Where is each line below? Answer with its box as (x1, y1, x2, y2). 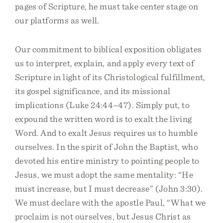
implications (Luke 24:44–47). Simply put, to (15, 100, 190, 110)
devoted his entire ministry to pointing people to (15, 155, 200, 166)
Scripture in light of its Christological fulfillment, (15, 72, 206, 82)
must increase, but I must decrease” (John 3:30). (15, 183, 203, 194)
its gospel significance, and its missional (15, 86, 171, 96)
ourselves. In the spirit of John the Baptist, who (15, 141, 198, 152)
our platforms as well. (15, 15, 100, 25)
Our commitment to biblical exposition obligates (15, 44, 202, 54)
